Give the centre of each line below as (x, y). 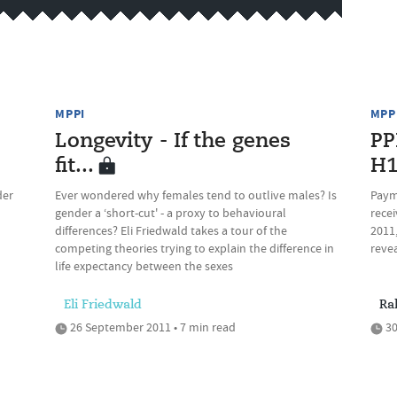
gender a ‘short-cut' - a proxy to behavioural (171, 213)
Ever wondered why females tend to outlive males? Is (196, 195)
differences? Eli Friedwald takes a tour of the (171, 230)
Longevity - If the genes (173, 142)
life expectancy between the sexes (144, 266)
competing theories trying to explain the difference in (195, 248)
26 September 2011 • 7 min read (152, 327)
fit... (75, 167)
